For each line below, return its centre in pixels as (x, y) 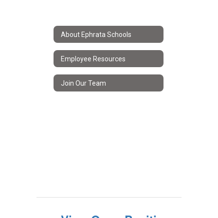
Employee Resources (93, 59)
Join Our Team (83, 83)
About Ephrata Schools (96, 34)
